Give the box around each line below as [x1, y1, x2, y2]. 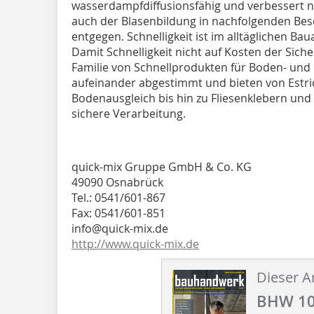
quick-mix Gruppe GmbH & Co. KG [71, 158, 252, 175]
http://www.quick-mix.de [71, 235, 199, 252]
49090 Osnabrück [71, 174, 163, 190]
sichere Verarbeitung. [71, 105, 186, 121]
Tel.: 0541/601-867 [71, 189, 165, 205]
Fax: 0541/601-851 [71, 205, 165, 221]
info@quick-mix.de [71, 220, 168, 236]
